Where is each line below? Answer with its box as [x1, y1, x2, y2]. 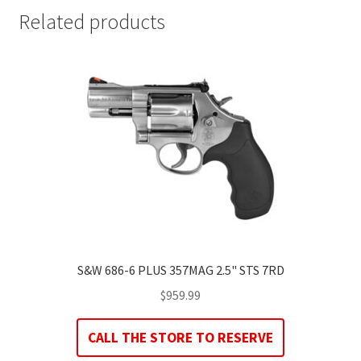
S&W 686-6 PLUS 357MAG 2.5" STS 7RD [77, 262, 284, 279]
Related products [18, 9, 165, 35]
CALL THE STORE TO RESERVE [88, 328, 273, 346]
